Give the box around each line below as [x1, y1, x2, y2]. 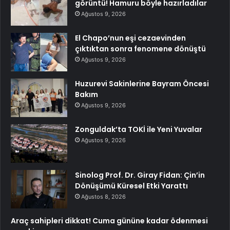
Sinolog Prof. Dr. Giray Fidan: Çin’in [75, 170, 205, 181]
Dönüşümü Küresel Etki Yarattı [75, 181, 188, 191]
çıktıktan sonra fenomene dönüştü [75, 44, 206, 54]
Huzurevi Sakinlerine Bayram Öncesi [75, 79, 209, 89]
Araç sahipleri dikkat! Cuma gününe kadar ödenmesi [11, 216, 208, 226]
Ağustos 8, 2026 [81, 193, 126, 201]
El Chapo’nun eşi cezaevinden [75, 33, 186, 44]
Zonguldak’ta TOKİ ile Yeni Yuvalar [75, 124, 202, 135]
